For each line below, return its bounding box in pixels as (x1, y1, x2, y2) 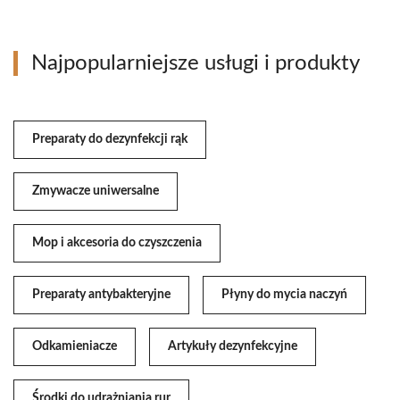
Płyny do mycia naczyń (221, 288, 347, 302)
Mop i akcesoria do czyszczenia (32, 237, 202, 250)
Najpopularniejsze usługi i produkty (31, 53, 360, 75)
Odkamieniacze (32, 340, 117, 354)
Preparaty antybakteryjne (32, 288, 171, 302)
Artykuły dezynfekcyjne (168, 340, 297, 354)
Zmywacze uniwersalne (32, 185, 159, 198)
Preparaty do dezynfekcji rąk (32, 133, 187, 146)
